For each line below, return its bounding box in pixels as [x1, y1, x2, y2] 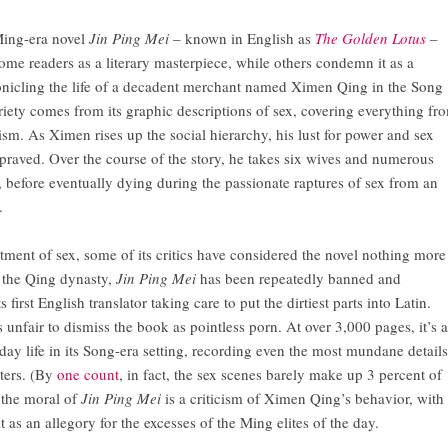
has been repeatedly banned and [200, 268, 401, 289]
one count [57, 364, 119, 385]
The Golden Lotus [315, 28, 426, 49]
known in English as [185, 28, 315, 49]
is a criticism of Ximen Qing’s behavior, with [165, 388, 444, 409]
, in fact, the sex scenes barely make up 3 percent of [119, 364, 442, 385]
